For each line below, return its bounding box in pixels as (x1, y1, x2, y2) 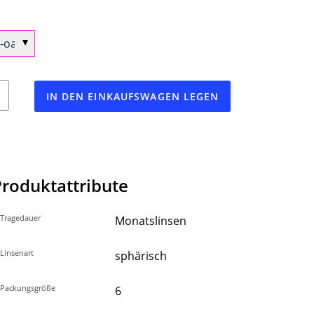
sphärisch (115, 248, 167, 264)
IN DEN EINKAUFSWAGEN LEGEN (46, 90, 219, 104)
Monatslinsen (115, 213, 186, 229)
